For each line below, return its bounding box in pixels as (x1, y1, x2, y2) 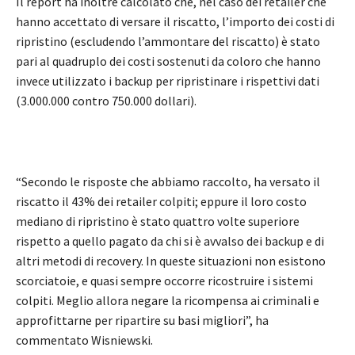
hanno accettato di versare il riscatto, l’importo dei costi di (16, 13, 334, 30)
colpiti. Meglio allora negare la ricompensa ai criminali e (16, 292, 319, 309)
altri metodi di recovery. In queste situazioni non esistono (16, 253, 326, 269)
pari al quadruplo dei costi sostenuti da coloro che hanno (16, 53, 321, 70)
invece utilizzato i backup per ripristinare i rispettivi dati (16, 73, 319, 90)
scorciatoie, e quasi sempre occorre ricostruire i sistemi (16, 273, 313, 289)
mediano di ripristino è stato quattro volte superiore (16, 213, 300, 230)
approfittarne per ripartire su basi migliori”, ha (16, 312, 269, 329)
